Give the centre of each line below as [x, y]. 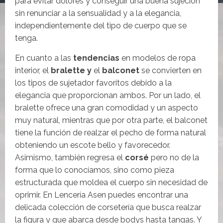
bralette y [72, 71]
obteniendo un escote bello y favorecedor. [93, 145]
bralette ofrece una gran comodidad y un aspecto [107, 108]
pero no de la [174, 158]
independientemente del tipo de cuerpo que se [101, 26]
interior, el [33, 71]
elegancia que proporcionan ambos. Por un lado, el [108, 96]
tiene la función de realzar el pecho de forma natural [111, 133]
